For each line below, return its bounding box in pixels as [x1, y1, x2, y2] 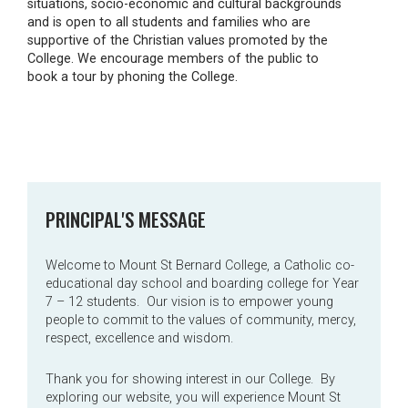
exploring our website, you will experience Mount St [46, 390, 341, 406]
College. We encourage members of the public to [27, 50, 319, 66]
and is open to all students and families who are [27, 14, 311, 30]
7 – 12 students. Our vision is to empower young [46, 294, 333, 311]
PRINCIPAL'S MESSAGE [46, 205, 206, 234]
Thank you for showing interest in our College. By [46, 372, 335, 388]
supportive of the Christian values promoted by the [27, 32, 328, 48]
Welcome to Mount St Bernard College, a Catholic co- [46, 258, 354, 274]
